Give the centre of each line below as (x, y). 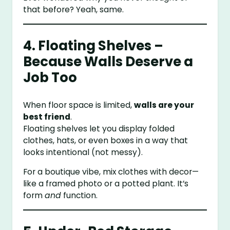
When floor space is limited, (79, 105)
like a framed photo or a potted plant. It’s (106, 184)
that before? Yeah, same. (74, 10)
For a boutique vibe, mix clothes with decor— (111, 172)
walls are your (164, 105)
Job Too (50, 77)
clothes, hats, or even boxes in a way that (106, 140)
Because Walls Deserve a (108, 61)
